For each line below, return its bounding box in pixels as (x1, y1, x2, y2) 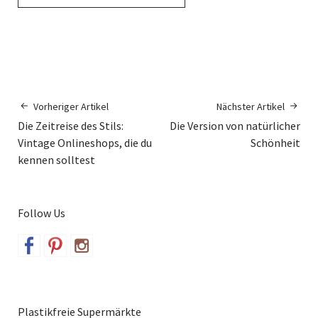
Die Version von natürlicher (170, 118, 300, 133)
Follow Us (18, 205, 65, 220)
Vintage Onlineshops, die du (18, 135, 152, 150)
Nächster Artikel (216, 99, 285, 113)
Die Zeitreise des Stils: (18, 118, 124, 133)
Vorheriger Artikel (33, 99, 109, 113)
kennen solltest (18, 152, 95, 167)
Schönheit (251, 135, 300, 150)
